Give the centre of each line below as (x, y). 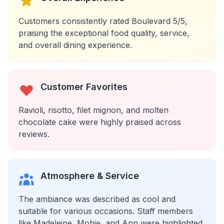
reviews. (34, 134)
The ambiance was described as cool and (97, 199)
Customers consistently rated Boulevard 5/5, (103, 21)
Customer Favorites (84, 87)
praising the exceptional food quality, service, (104, 33)
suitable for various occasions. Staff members (106, 211)
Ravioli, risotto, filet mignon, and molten (93, 110)
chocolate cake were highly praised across (100, 122)
